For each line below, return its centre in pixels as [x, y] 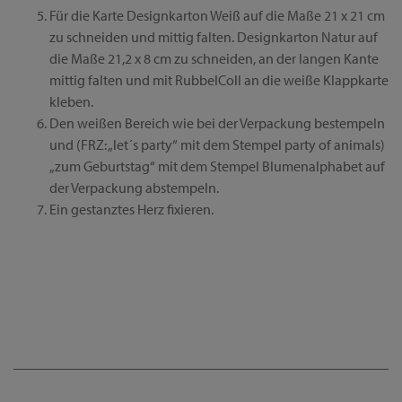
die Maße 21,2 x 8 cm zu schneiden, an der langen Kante [214, 58]
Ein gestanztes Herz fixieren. [131, 209]
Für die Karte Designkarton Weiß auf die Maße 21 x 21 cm [217, 15]
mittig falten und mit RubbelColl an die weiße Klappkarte [219, 80]
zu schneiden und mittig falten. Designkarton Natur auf [214, 37]
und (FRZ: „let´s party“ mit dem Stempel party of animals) [217, 144]
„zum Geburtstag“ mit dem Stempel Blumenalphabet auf [217, 166]
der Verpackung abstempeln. [134, 188]
